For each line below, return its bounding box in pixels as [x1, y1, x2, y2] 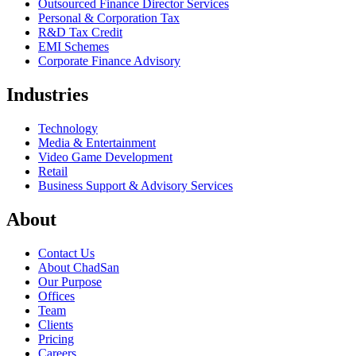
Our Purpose [38, 275, 102, 289]
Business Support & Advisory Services [38, 179, 233, 193]
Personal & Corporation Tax [38, 11, 180, 25]
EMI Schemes [38, 40, 109, 54]
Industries [6, 84, 88, 106]
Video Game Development [38, 150, 172, 164]
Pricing [38, 332, 74, 346]
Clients [38, 318, 73, 332]
